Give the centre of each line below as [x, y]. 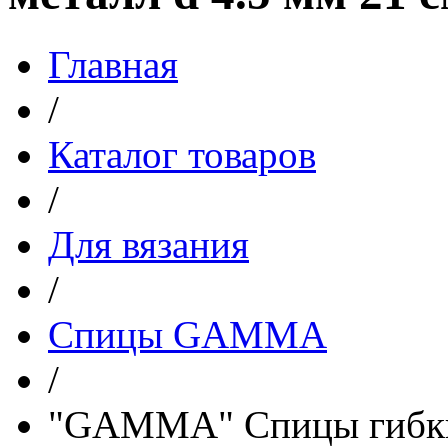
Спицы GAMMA [187, 334]
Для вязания [148, 244]
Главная [113, 64]
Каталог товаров [182, 154]
